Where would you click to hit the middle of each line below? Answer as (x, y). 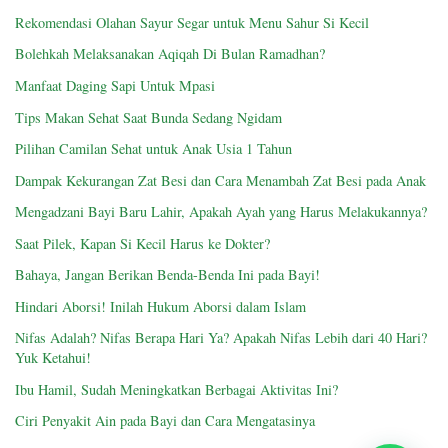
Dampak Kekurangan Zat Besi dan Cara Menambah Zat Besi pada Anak (220, 180)
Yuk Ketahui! (53, 358)
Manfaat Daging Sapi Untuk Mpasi (115, 85)
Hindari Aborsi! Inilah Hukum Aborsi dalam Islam (160, 306)
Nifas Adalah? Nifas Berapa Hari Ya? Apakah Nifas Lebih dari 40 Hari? (221, 338)
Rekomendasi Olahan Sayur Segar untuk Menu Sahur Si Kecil (192, 22)
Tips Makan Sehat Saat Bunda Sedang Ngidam (148, 117)
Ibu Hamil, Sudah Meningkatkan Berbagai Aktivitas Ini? (176, 389)
